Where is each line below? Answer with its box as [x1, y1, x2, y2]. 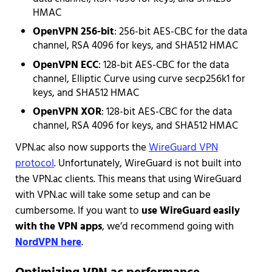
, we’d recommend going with [101, 218, 234, 235]
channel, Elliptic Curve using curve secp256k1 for [33, 70, 246, 87]
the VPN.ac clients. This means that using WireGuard [15, 171, 242, 188]
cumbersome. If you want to [15, 202, 141, 219]
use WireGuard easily [141, 202, 240, 219]
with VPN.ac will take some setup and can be [15, 186, 211, 203]
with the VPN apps [15, 218, 102, 235]
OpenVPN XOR [33, 103, 102, 120]
